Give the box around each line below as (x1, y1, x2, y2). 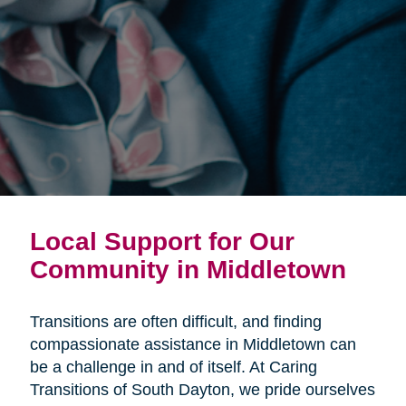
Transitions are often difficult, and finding (29, 312, 322, 331)
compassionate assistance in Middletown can (29, 334, 356, 353)
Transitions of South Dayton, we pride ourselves (29, 380, 375, 399)
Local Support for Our (29, 226, 295, 256)
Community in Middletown (29, 254, 346, 284)
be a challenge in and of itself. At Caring (29, 357, 317, 376)
